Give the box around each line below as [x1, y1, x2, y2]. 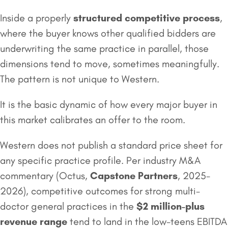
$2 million [136, 199, 182, 212]
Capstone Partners [90, 169, 178, 182]
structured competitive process [73, 11, 220, 24]
